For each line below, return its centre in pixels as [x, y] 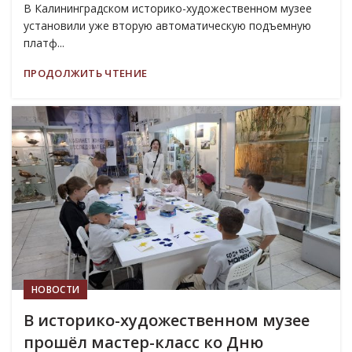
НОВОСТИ [56, 289]
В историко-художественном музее [167, 320]
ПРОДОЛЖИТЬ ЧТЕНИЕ [86, 73]
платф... [44, 43]
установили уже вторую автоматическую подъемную [167, 26]
